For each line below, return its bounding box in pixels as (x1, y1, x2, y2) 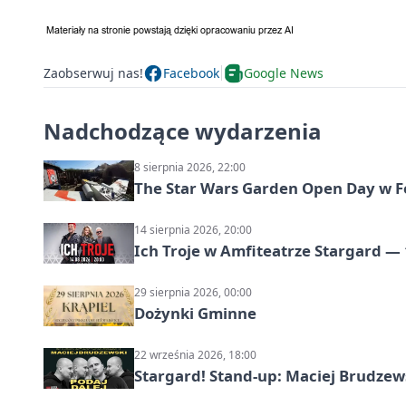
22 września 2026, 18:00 (134, 346, 256, 362)
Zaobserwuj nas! (43, 64, 143, 82)
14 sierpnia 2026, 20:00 (134, 221, 252, 237)
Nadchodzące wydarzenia (43, 115, 322, 146)
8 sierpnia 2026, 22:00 (134, 159, 246, 175)
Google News (244, 64, 324, 82)
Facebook (163, 64, 219, 82)
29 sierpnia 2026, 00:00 (134, 284, 252, 300)
